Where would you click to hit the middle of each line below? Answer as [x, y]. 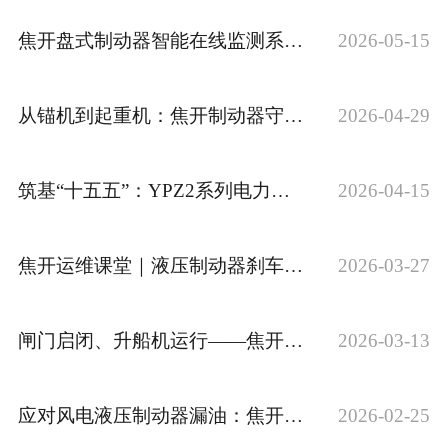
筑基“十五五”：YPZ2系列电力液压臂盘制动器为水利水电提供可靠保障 [280, 190]
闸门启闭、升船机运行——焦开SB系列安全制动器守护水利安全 [293, 340]
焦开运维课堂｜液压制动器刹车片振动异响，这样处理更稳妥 [293, 265]
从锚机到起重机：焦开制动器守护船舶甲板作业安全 [293, 115]
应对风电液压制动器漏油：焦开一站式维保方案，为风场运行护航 [293, 415]
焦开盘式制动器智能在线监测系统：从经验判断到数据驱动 [293, 40]
